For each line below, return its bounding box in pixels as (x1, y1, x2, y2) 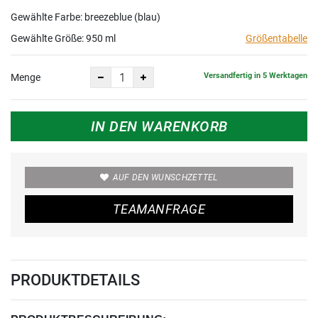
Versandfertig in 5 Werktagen (204, 70, 307, 80)
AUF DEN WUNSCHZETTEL (112, 172, 218, 183)
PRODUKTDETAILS (11, 271, 140, 290)
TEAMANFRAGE (113, 202, 205, 217)
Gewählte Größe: (11, 33, 86, 45)
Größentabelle (246, 33, 307, 45)
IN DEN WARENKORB (90, 118, 228, 136)
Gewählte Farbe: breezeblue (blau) (11, 11, 160, 23)
